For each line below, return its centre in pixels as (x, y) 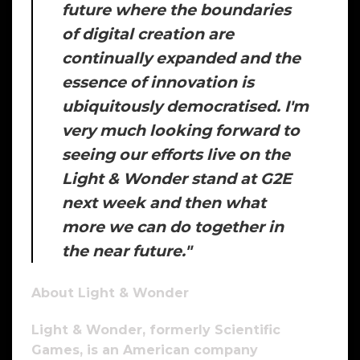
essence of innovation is (158, 82)
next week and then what (164, 203)
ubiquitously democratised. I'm (185, 106)
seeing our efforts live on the (176, 155)
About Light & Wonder (110, 293)
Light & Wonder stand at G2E (177, 179)
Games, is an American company (145, 350)
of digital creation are (148, 34)
